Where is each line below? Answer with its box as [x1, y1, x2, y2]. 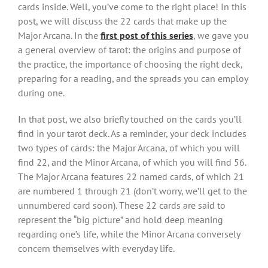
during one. [18, 87, 65, 99]
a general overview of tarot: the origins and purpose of [18, 44, 241, 56]
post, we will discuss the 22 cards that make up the [18, 15, 227, 28]
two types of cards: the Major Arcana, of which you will [18, 142, 240, 154]
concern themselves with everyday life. [18, 242, 175, 255]
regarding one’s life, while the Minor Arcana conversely [18, 228, 240, 240]
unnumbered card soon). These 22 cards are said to [18, 199, 226, 212]
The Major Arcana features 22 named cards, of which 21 [18, 170, 244, 183]
